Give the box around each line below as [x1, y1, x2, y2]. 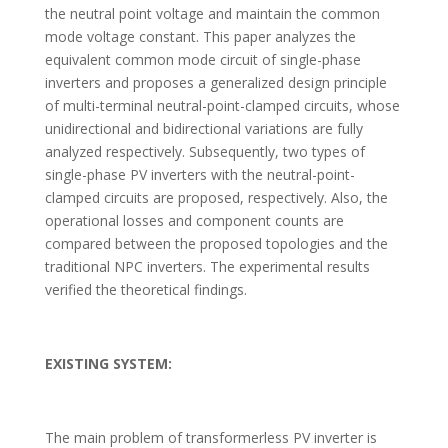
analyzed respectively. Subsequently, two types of [44, 142, 365, 161]
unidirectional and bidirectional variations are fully [44, 119, 363, 138]
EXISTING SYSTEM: [44, 354, 172, 373]
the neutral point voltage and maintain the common [44, 4, 380, 23]
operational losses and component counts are [44, 211, 344, 230]
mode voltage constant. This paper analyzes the [44, 27, 356, 46]
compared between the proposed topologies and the [44, 234, 388, 253]
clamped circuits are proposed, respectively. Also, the [44, 188, 388, 207]
